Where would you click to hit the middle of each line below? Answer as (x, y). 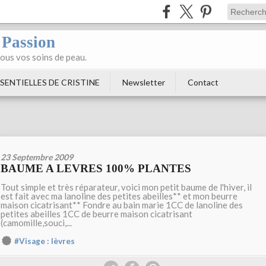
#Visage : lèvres (45, 241)
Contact (203, 82)
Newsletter (144, 82)
